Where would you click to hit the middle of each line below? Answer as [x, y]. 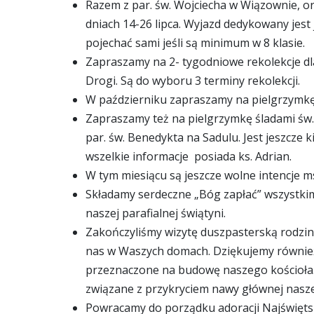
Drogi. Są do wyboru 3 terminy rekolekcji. [193, 81]
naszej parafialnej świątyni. [156, 213]
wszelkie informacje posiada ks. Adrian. [189, 157]
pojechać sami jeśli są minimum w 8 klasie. [195, 43]
